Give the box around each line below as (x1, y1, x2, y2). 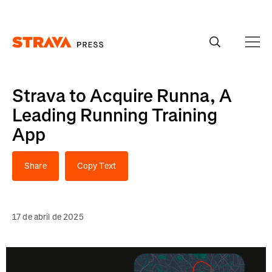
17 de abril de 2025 (12, 211, 84, 223)
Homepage (12, 47, 53, 59)
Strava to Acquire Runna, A (12, 84, 232, 108)
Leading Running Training (12, 103, 217, 127)
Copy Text (76, 160, 116, 172)
